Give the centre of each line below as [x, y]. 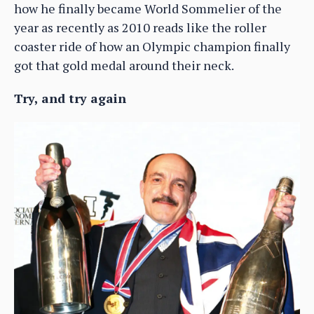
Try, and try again [70, 98]
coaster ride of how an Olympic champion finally [152, 47]
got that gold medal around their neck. [124, 66]
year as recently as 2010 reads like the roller [140, 28]
